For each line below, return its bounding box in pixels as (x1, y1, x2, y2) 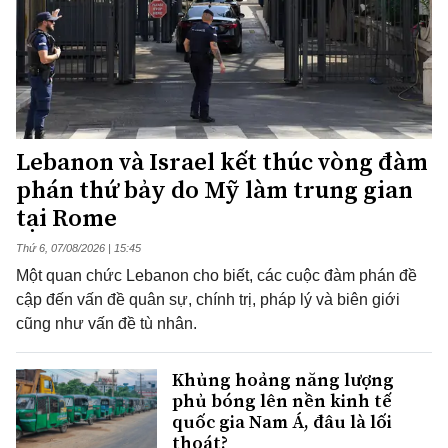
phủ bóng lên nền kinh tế (172, 387, 391, 413)
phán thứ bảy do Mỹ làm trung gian (16, 172, 413, 206)
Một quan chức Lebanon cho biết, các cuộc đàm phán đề (16, 266, 417, 284)
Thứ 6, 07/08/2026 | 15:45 (16, 241, 141, 254)
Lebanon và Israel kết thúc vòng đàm (16, 144, 428, 178)
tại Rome (16, 200, 117, 234)
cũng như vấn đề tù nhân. (16, 314, 197, 332)
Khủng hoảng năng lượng (172, 366, 394, 392)
